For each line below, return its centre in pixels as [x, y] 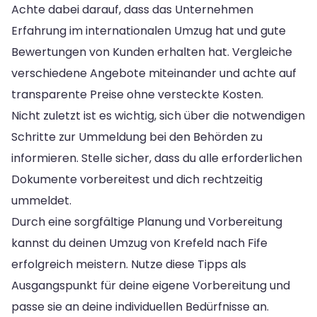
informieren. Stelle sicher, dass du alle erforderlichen [157, 158]
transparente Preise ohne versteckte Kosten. [137, 94]
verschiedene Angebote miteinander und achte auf [154, 73]
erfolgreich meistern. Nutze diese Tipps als [129, 264]
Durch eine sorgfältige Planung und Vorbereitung [147, 221]
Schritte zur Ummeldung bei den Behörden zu [137, 137]
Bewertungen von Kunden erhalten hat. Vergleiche [152, 52]
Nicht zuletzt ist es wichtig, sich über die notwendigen [158, 115]
